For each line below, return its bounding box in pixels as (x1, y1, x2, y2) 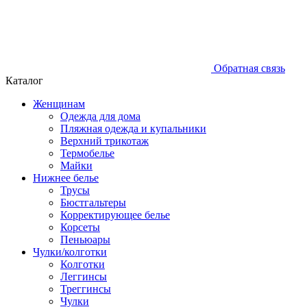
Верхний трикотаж (60, 134, 149, 147)
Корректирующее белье (60, 208, 170, 221)
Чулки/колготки (33, 245, 107, 258)
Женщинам (33, 97, 85, 110)
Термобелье (60, 147, 114, 159)
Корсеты (60, 221, 100, 233)
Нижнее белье (33, 171, 99, 184)
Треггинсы (60, 282, 111, 295)
